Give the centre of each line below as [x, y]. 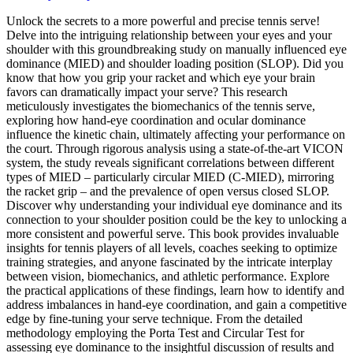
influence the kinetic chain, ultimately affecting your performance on [176, 134]
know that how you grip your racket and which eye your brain [161, 77]
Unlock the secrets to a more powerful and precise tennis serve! [163, 20]
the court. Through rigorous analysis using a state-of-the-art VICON [175, 148]
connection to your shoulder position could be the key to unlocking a [176, 219]
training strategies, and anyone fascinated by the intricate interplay [169, 262]
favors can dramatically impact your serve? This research [147, 91]
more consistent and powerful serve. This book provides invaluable [173, 233]
